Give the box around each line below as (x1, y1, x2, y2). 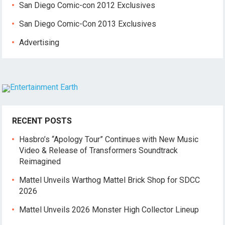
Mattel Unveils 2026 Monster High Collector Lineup (19, 205, 199, 215)
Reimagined (19, 157, 61, 167)
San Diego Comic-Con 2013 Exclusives (19, 19, 157, 29)
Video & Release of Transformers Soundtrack (19, 146, 178, 156)
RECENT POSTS (12, 116, 72, 126)
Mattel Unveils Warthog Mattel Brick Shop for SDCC (19, 175, 200, 185)
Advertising (19, 38, 60, 48)
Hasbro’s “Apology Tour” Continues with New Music (19, 135, 199, 145)
